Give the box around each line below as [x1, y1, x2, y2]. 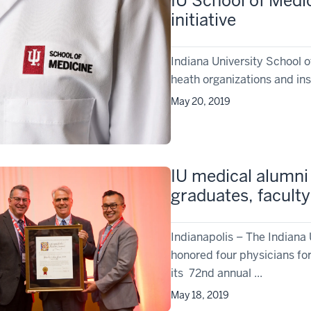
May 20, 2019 [171, 95, 231, 108]
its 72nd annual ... [171, 265, 263, 280]
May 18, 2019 [171, 288, 230, 301]
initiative [171, 9, 237, 31]
